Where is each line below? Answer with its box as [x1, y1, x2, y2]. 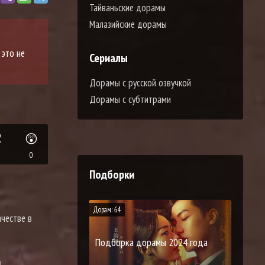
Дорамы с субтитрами [89, 92, 171, 106]
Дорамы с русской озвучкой [89, 76, 191, 89]
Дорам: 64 [93, 204, 121, 215]
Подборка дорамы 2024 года [95, 235, 208, 250]
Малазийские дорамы [89, 17, 167, 31]
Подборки [89, 166, 134, 182]
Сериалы [89, 50, 128, 66]
